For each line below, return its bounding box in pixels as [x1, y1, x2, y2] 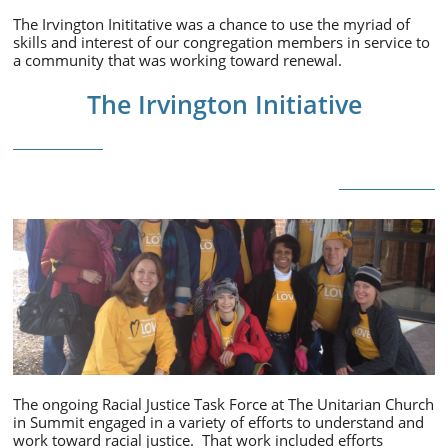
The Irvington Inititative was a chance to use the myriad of [13, 14, 410, 34]
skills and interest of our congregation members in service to [13, 32, 430, 52]
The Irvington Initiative [86, 87, 362, 121]
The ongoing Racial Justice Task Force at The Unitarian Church [13, 394, 434, 414]
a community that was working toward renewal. [13, 50, 354, 70]
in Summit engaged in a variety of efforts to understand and [13, 412, 424, 432]
